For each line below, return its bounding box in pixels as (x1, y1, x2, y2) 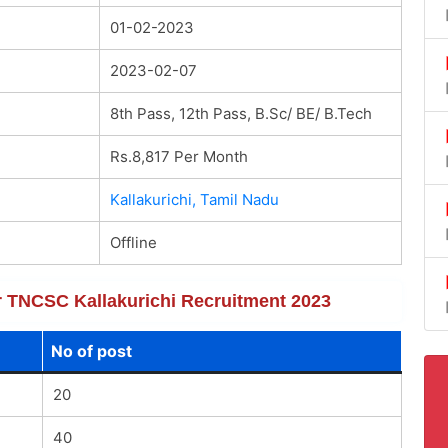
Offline (109, 232, 157, 252)
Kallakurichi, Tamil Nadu (109, 189, 279, 209)
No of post (50, 340, 132, 361)
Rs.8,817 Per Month (109, 146, 248, 166)
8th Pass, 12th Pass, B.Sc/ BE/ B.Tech (109, 103, 372, 123)
